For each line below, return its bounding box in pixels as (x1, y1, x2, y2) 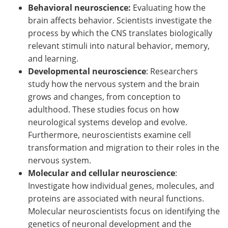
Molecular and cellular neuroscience (28, 167, 175, 179)
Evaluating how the (133, 2, 206, 13)
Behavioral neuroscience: (28, 2, 133, 13)
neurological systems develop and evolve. (28, 116, 187, 128)
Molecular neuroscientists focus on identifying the (28, 205, 220, 217)
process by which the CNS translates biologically (28, 27, 212, 39)
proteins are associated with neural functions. (28, 192, 204, 204)
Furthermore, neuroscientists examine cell (28, 129, 191, 140)
